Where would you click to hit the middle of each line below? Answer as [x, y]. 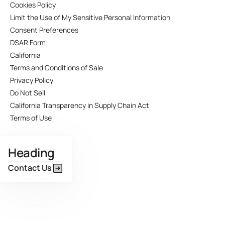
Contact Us [30, 168]
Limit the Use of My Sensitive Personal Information [90, 17]
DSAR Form [28, 42]
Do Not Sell [28, 93]
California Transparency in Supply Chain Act [80, 105]
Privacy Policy [32, 80]
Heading [31, 152]
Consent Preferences [44, 30]
